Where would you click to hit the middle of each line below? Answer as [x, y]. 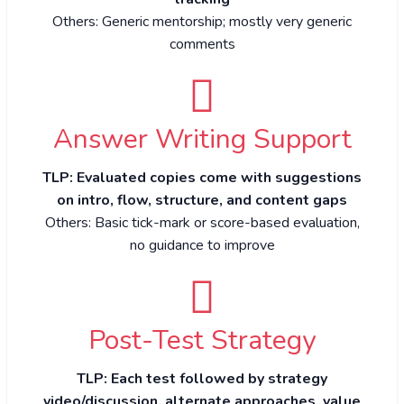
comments [202, 44]
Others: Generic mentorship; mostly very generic [202, 21]
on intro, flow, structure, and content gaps [202, 200]
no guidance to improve [202, 245]
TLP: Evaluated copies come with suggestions [202, 177]
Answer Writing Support [202, 139]
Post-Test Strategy [202, 340]
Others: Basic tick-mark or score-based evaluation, [202, 222]
